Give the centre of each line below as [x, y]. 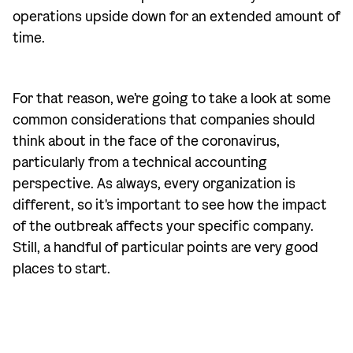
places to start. [61, 269]
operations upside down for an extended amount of [176, 17]
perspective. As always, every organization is [154, 184]
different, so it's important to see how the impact [170, 205]
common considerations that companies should [164, 120]
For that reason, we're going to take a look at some [172, 99]
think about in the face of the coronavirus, [146, 141]
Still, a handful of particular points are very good [165, 248]
